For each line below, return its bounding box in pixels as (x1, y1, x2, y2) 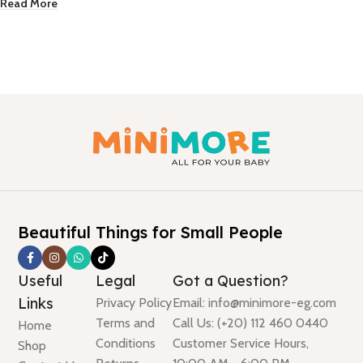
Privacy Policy (95, 295, 172, 311)
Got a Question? (173, 271, 289, 291)
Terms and (95, 315, 155, 331)
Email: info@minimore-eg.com (173, 295, 337, 311)
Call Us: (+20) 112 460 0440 (173, 315, 329, 331)
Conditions (95, 335, 156, 352)
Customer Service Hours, (173, 335, 310, 352)
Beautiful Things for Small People (18, 222, 284, 243)
